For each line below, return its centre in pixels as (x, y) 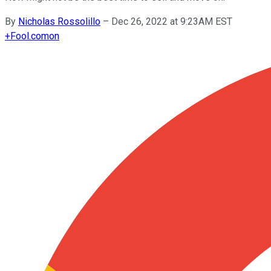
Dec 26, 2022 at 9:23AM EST (172, 21)
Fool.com (30, 36)
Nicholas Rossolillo (59, 21)
